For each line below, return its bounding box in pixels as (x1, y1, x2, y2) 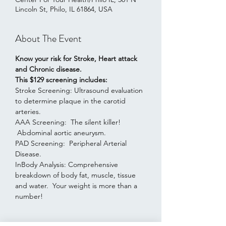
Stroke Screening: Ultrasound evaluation (15, 86, 145, 95)
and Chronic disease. (15, 65, 82, 74)
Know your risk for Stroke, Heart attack (15, 54, 139, 63)
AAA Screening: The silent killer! (15, 118, 123, 127)
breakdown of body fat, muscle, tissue (15, 171, 138, 180)
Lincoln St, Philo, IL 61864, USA (15, 5, 112, 14)
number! (15, 192, 43, 201)
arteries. (15, 107, 41, 116)
